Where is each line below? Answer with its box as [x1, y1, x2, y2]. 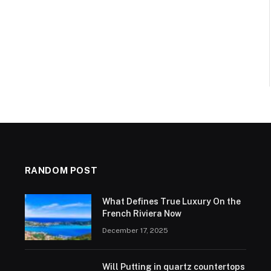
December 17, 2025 [102, 226, 168, 235]
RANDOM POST [24, 165, 98, 175]
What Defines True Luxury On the [102, 197, 241, 206]
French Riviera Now [102, 209, 181, 218]
